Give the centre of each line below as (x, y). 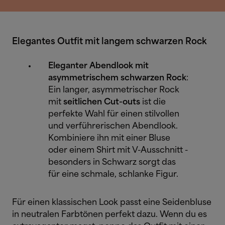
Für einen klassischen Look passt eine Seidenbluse (112, 202)
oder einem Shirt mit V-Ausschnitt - (118, 150)
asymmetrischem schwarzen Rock (117, 78)
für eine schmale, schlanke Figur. (113, 174)
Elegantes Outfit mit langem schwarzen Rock (109, 41)
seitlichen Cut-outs (103, 102)
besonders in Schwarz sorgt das (112, 162)
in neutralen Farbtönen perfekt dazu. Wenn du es (109, 214)
